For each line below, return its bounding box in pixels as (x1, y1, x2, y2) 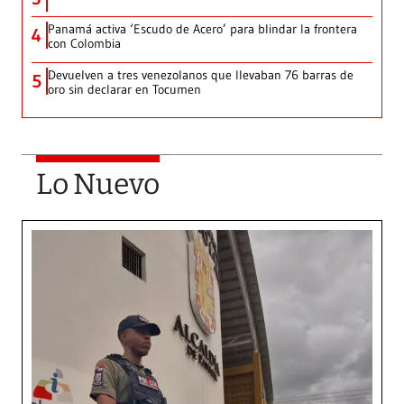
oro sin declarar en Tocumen (48, 81, 201, 98)
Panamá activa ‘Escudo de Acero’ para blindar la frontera (48, 21, 357, 38)
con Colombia (48, 35, 121, 52)
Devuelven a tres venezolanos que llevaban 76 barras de (48, 67, 353, 84)
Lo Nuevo (36, 167, 160, 202)
